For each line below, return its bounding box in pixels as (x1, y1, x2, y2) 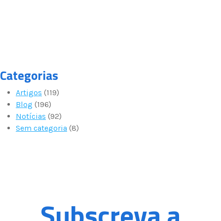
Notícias (16, 111, 46, 121)
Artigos (16, 87, 42, 97)
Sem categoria (16, 123, 67, 133)
